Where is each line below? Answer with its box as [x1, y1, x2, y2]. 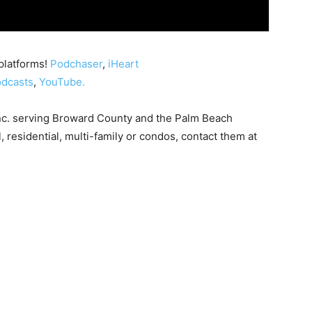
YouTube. [39, 75, 85, 88]
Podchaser [50, 56, 102, 70]
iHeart [108, 56, 139, 70]
